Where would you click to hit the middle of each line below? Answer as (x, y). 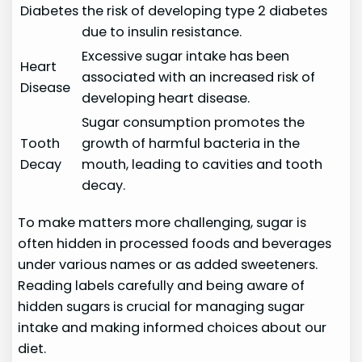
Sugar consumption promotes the (194, 123)
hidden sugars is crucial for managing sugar (162, 306)
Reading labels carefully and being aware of (162, 285)
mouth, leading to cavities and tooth (202, 165)
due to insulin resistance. (162, 32)
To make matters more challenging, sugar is (162, 222)
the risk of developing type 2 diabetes (205, 11)
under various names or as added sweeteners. (168, 264)
